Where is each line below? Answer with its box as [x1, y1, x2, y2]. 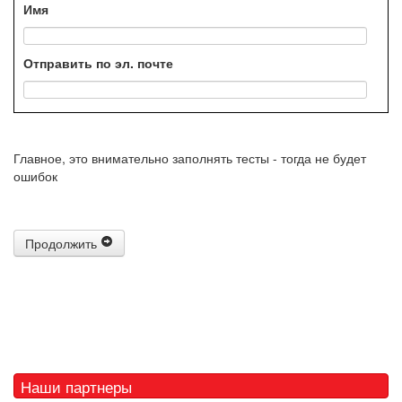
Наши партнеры [21, 375, 132, 398]
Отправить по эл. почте [23, 54, 173, 72]
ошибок [13, 167, 57, 185]
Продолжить [25, 234, 100, 252]
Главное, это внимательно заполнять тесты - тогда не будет [13, 149, 366, 167]
